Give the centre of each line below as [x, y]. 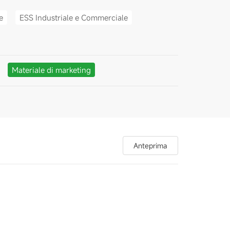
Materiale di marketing [51, 70]
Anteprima [151, 146]
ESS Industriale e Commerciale [73, 17]
